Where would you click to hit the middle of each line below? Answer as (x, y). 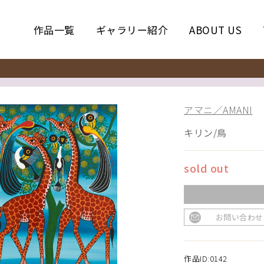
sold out (206, 168)
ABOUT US (216, 29)
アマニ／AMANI (218, 110)
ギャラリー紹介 (132, 29)
